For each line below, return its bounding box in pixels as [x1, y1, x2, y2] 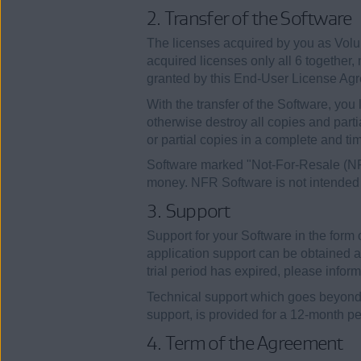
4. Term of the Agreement [147, 330, 343, 355]
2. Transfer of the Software [147, 6, 352, 31]
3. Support [147, 199, 230, 223]
